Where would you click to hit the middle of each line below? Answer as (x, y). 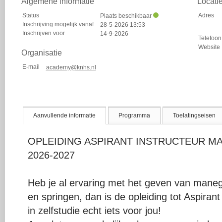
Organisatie (41, 53)
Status (30, 15)
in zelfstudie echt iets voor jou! (94, 210)
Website (209, 47)
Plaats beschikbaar (126, 16)
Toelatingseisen (194, 115)
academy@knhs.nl (71, 67)
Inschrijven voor (43, 33)
